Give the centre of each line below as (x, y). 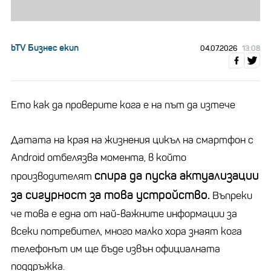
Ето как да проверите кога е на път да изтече (123, 105)
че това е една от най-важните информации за (124, 214)
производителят (53, 176)
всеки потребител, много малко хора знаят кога (126, 231)
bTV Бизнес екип (45, 47)
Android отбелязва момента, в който (99, 157)
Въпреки (231, 195)
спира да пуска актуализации (177, 175)
